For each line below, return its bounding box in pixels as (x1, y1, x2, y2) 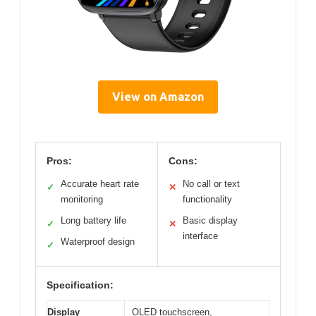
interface (183, 230, 218, 241)
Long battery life (61, 214, 126, 226)
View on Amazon (112, 90, 204, 103)
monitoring (61, 193, 103, 205)
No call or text (183, 178, 240, 189)
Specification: (47, 279, 114, 291)
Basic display (183, 214, 238, 226)
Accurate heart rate (61, 178, 139, 189)
